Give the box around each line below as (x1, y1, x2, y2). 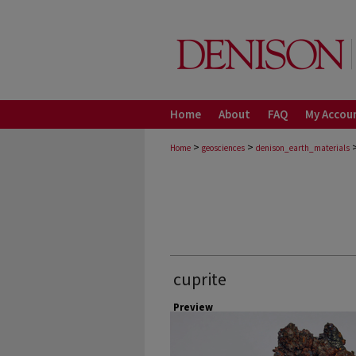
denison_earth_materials (256, 142, 350, 153)
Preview (173, 300, 213, 314)
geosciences (202, 142, 245, 153)
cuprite (173, 268, 226, 290)
